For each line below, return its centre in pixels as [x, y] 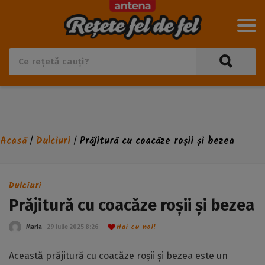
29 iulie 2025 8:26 [73, 227]
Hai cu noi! [136, 227]
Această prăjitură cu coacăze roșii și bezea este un [118, 256]
